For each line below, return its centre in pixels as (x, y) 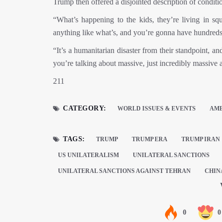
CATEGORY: (85, 108)
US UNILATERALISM (88, 155)
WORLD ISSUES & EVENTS (157, 109)
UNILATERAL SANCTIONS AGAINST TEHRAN (124, 171)
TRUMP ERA (149, 139)
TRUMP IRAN (200, 139)
